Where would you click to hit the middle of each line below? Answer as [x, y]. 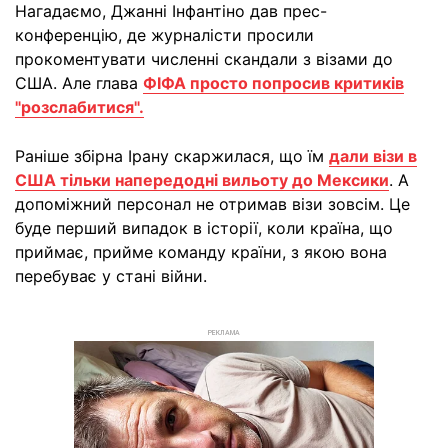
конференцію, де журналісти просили [164, 35]
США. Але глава [79, 83]
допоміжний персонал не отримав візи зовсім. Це [212, 204]
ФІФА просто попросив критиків [273, 83]
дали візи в [373, 156]
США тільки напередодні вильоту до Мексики [202, 180]
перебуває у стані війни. [111, 276]
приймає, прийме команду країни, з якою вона [201, 252]
